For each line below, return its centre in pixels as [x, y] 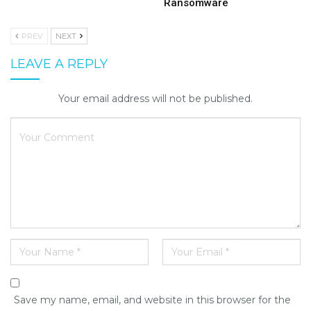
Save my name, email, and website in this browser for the [152, 300]
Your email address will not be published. [155, 98]
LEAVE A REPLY [59, 64]
